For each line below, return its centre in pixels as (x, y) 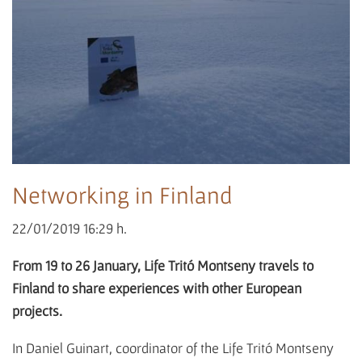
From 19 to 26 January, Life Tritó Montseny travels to (163, 266)
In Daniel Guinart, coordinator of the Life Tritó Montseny (173, 348)
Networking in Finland (122, 195)
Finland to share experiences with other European (157, 288)
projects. (37, 311)
